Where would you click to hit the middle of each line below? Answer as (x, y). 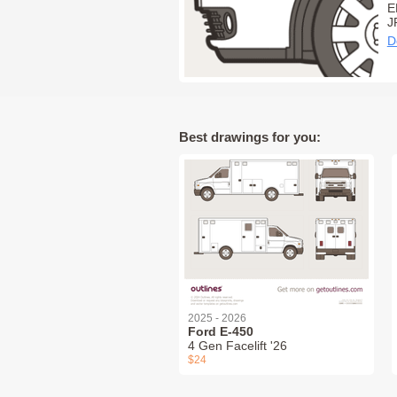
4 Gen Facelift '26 (237, 345)
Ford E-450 (221, 331)
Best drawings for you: (250, 136)
